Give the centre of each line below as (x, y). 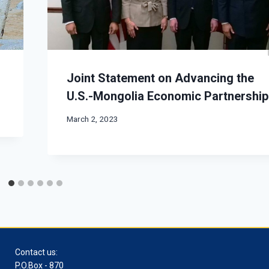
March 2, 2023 (93, 119)
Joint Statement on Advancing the (161, 78)
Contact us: (37, 252)
